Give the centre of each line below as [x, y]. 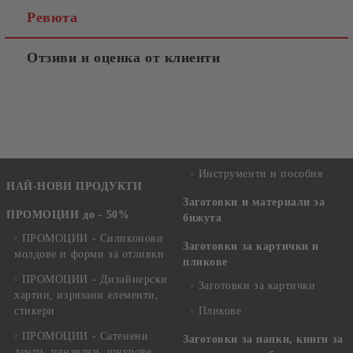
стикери [35, 311]
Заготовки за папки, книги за [263, 339]
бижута [203, 218]
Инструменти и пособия [260, 174]
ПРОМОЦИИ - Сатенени [85, 336]
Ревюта [52, 17]
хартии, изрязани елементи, [87, 295]
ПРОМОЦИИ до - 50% [68, 215]
